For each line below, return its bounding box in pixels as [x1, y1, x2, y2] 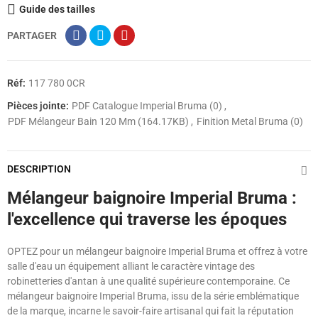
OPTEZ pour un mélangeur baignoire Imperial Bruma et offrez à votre [7, 246, 307, 258]
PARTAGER [7, 30, 57, 42]
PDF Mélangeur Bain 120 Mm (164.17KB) [8, 116, 191, 128]
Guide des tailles [19, 4, 95, 16]
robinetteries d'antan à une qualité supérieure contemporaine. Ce [7, 275, 290, 287]
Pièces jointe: [7, 100, 71, 112]
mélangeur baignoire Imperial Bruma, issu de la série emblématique [7, 290, 299, 302]
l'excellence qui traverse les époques [7, 209, 287, 230]
